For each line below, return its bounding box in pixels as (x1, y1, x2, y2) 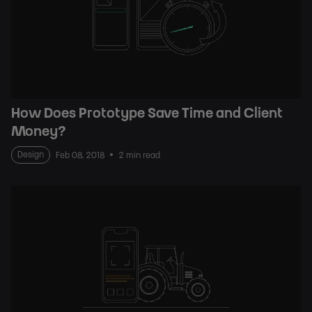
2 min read (118, 150, 160, 159)
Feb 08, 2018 (56, 150, 104, 159)
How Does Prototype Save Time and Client (11, 106, 283, 120)
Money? (11, 124, 65, 139)
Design (17, 150, 44, 159)
